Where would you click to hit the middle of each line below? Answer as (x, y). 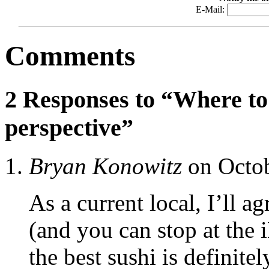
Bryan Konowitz (105, 166)
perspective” (69, 127)
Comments (70, 56)
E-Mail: (211, 9)
